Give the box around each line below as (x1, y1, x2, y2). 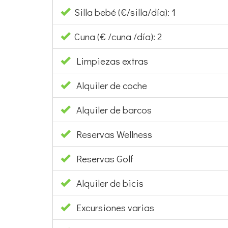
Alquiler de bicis (76, 176, 144, 189)
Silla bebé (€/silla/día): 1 (70, 5, 176, 18)
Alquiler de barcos (76, 103, 152, 116)
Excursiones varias (76, 201, 154, 214)
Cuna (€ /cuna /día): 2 (70, 30, 162, 43)
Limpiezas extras (76, 54, 148, 67)
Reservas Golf (76, 152, 133, 165)
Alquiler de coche (76, 78, 147, 92)
